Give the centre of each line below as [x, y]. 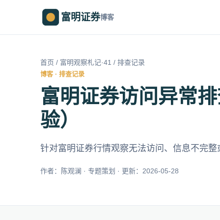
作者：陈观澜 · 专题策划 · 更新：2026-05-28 [110, 171]
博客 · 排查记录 [62, 74]
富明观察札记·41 [86, 62]
